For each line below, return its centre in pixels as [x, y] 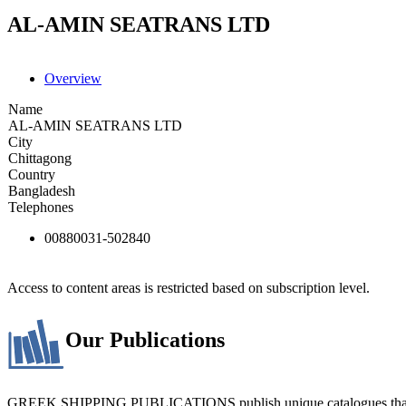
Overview [73, 78]
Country [32, 174]
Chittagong [40, 158]
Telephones [41, 207]
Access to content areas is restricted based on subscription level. [188, 287]
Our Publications [145, 339]
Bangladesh [42, 190]
